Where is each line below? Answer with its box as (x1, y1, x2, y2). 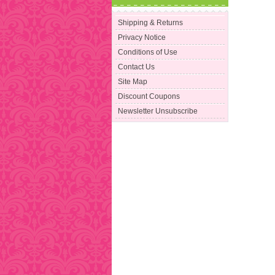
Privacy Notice (118, 33, 166, 42)
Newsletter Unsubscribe (118, 107, 198, 116)
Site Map (118, 77, 148, 87)
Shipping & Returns (118, 18, 184, 28)
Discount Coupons (118, 92, 180, 101)
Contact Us (118, 63, 155, 72)
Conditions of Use (118, 48, 178, 57)
